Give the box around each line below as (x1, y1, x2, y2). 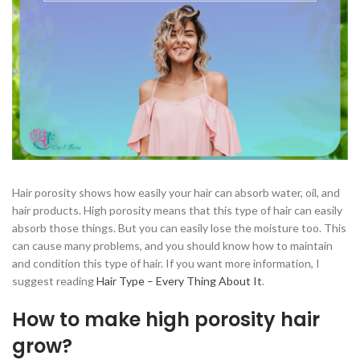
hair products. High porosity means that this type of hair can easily (12, 202, 342, 217)
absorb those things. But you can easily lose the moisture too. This (12, 220, 346, 235)
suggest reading (12, 273, 96, 288)
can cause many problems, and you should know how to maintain (12, 238, 333, 252)
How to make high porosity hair (12, 305, 320, 333)
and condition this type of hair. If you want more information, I (12, 256, 320, 270)
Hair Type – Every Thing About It (96, 273, 262, 288)
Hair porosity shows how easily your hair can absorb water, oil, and (12, 185, 340, 199)
